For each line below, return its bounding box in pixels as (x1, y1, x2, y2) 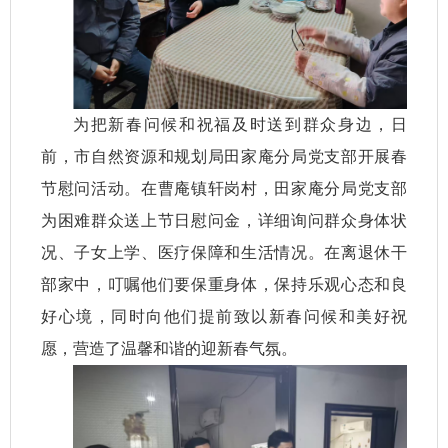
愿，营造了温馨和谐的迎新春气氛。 (41, 339, 297, 357)
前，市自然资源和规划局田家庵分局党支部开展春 (41, 147, 407, 165)
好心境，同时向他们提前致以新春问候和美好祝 (41, 307, 407, 325)
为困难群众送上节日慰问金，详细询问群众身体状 (41, 211, 407, 229)
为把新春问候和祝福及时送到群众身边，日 (73, 115, 407, 133)
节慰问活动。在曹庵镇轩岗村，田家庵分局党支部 (41, 179, 407, 197)
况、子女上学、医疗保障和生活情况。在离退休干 (41, 243, 407, 261)
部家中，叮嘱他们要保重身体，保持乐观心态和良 (41, 275, 407, 293)
